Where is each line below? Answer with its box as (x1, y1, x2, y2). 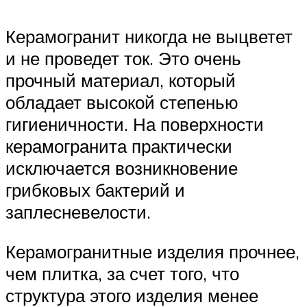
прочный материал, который (5, 69, 236, 92)
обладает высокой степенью (5, 91, 238, 114)
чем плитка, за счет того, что (5, 262, 239, 285)
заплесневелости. (5, 201, 151, 223)
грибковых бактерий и (5, 179, 185, 201)
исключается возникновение (5, 157, 238, 180)
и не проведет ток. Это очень (5, 47, 241, 70)
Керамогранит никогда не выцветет (5, 25, 293, 48)
